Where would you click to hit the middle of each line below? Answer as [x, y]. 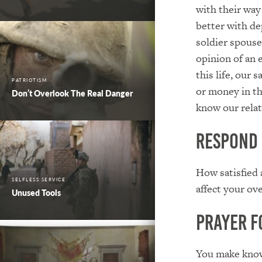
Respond [227, 141]
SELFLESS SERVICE [39, 179]
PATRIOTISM [29, 80]
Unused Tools [36, 192]
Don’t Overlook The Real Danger [72, 93]
